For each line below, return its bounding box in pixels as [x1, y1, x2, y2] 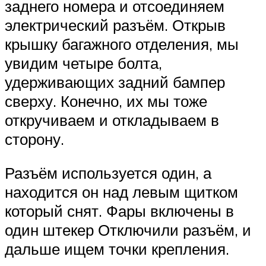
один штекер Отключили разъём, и [5, 220, 251, 240]
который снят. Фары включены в [5, 201, 234, 221]
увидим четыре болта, [5, 53, 162, 72]
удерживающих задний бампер [5, 72, 225, 91]
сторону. [5, 129, 64, 148]
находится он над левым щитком [5, 182, 238, 202]
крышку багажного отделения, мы [5, 34, 239, 53]
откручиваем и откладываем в [5, 110, 219, 129]
